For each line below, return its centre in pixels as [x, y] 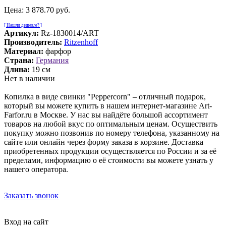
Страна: [19, 60]
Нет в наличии [30, 78]
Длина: [17, 69]
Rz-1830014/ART [70, 33]
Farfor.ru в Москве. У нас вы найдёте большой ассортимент [106, 115]
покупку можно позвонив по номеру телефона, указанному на [112, 133]
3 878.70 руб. [48, 10]
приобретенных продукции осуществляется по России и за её [110, 151]
